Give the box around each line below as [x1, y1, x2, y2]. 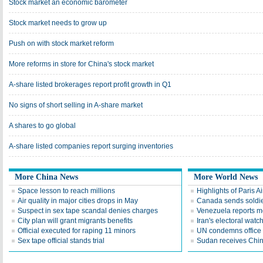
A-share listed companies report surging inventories [9, 142, 173, 150]
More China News [15, 173, 78, 181]
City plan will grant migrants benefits [18, 217, 133, 225]
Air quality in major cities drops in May [18, 197, 138, 205]
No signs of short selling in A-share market [9, 101, 143, 109]
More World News [194, 173, 258, 181]
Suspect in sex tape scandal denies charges [18, 207, 158, 215]
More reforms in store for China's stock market [9, 60, 154, 68]
